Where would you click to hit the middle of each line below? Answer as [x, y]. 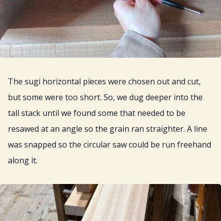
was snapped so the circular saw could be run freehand [110, 144]
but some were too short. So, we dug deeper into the [105, 97]
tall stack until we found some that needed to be [97, 113]
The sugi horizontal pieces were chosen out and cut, [104, 81]
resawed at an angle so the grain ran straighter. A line [108, 129]
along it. [23, 160]
